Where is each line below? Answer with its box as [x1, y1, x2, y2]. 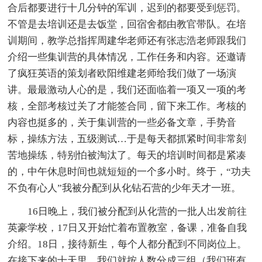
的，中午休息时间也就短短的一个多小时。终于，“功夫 [8, 166, 251, 177]
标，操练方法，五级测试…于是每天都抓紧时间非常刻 [8, 133, 247, 144]
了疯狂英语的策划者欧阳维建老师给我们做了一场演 [8, 67, 237, 79]
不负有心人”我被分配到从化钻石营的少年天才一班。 [8, 182, 242, 194]
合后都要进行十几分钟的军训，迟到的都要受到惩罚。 [8, 2, 247, 13]
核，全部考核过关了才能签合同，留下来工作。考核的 [8, 100, 247, 112]
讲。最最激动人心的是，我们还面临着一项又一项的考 [8, 84, 247, 95]
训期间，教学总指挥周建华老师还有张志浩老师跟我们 [8, 35, 247, 46]
